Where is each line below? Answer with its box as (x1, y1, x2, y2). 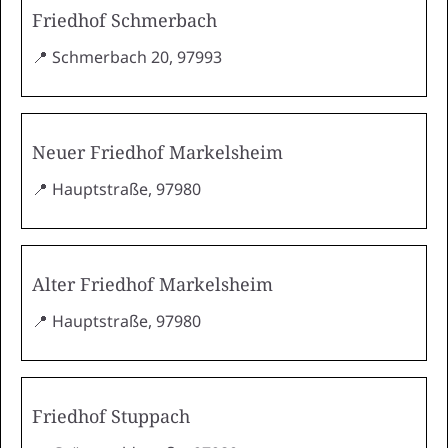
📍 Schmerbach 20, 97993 (32, 45, 222, 68)
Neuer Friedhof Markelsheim (32, 139, 283, 164)
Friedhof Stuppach (32, 403, 190, 428)
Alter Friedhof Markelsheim (32, 271, 273, 296)
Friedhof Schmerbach (32, 7, 217, 32)
